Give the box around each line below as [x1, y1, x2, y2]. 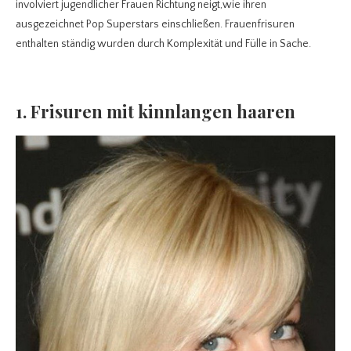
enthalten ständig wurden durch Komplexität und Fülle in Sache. [16, 37, 311, 50]
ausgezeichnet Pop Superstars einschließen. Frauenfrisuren [16, 17, 295, 31]
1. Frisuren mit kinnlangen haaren [16, 99, 295, 123]
